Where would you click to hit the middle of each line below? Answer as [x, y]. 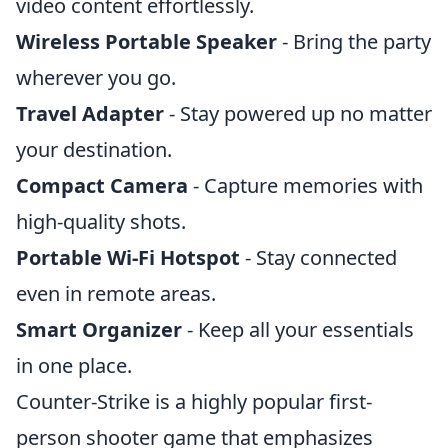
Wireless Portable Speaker [146, 41]
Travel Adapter [90, 113]
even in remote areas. [116, 293]
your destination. [94, 149]
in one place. [74, 365]
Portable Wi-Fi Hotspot [128, 257]
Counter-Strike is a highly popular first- [194, 401]
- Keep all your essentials [298, 329]
